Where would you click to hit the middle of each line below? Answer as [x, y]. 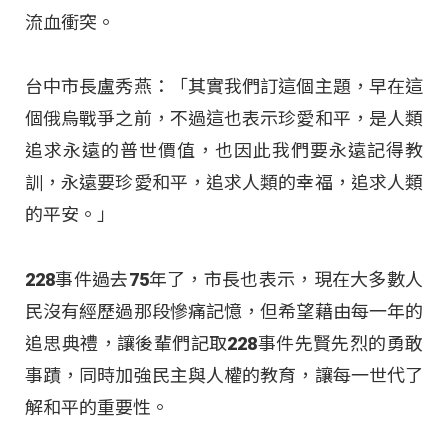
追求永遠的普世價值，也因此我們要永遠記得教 [224, 151]
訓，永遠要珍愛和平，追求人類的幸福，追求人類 [224, 183]
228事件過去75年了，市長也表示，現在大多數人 [224, 279]
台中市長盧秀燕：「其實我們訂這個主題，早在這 [224, 87]
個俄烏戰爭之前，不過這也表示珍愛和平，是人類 [224, 119]
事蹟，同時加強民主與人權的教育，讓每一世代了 [224, 375]
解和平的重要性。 [97, 407]
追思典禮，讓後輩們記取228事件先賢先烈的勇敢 [224, 343]
